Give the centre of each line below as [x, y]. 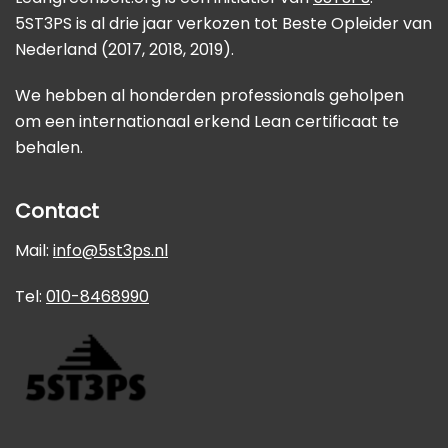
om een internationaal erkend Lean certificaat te [207, 122]
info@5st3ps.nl [110, 251]
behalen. [49, 148]
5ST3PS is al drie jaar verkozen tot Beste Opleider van [223, 24]
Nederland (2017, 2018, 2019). [124, 50]
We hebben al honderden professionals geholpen [209, 96]
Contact [57, 211]
